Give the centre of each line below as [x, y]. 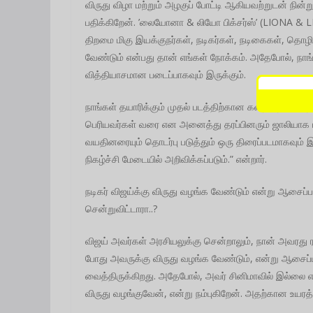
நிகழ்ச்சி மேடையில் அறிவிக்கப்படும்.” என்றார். [176, 159]
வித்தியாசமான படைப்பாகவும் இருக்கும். [166, 74]
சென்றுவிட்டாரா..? [121, 208]
